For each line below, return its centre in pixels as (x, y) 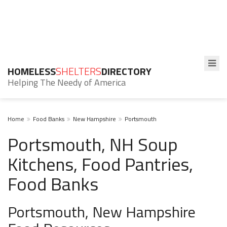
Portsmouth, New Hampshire (102, 212)
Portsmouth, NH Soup (93, 144)
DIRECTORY (126, 71)
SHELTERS (79, 71)
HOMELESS (32, 71)
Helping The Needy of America (67, 82)
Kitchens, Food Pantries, (100, 164)
